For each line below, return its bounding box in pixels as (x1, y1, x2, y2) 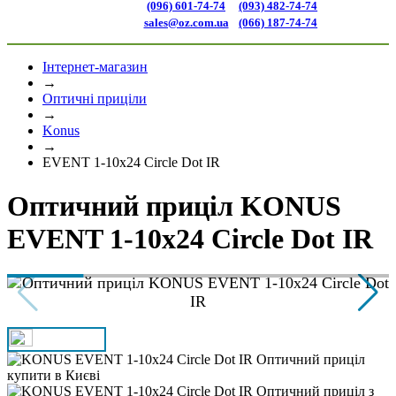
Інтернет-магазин (42, 59, 148, 75)
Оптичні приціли (42, 91, 147, 107)
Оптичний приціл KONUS (7, 189, 341, 222)
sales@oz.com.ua (143, 15, 229, 29)
